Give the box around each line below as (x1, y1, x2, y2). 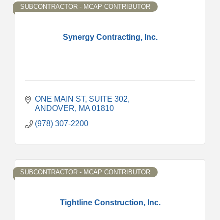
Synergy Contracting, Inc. (62, 32, 158, 41)
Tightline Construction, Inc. (59, 198, 161, 207)
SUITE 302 (89, 94, 128, 103)
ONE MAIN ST (35, 94, 85, 103)
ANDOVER (35, 104, 75, 112)
